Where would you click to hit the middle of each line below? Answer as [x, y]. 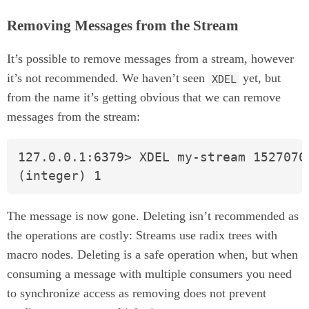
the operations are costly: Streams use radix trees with [142, 235]
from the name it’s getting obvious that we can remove [144, 98]
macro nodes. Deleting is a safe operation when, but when [152, 254]
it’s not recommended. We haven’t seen [108, 78]
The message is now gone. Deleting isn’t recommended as [153, 216]
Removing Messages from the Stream [123, 26]
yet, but [260, 78]
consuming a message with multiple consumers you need [149, 273]
